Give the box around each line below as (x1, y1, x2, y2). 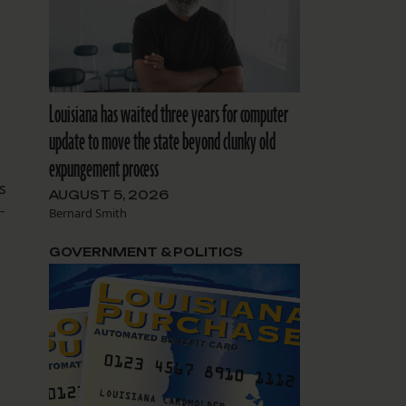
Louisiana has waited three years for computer (48, 99, 288, 132)
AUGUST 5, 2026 (48, 188, 169, 203)
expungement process (48, 153, 159, 187)
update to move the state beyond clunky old (48, 126, 275, 159)
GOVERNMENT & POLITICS (48, 245, 243, 260)
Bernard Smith (48, 205, 127, 222)
